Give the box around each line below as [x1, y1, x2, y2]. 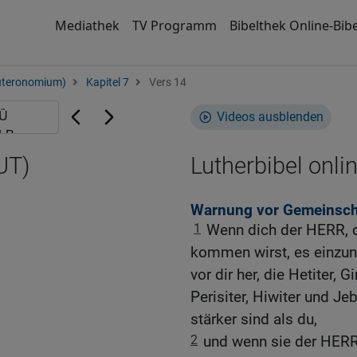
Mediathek [54, 17, 120, 34]
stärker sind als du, [190, 310, 317, 329]
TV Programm [131, 17, 217, 34]
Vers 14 [147, 76, 186, 89]
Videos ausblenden [217, 109, 324, 124]
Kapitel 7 [86, 76, 129, 89]
